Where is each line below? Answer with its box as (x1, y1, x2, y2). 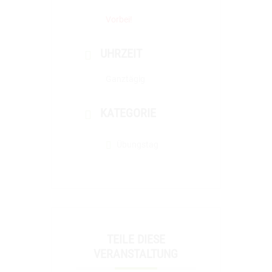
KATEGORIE (100, 106, 156, 120)
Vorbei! (105, 15, 132, 24)
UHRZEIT (100, 46, 142, 61)
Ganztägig (105, 74, 145, 84)
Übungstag (116, 140, 158, 149)
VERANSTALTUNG (93, 246, 178, 261)
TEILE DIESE (106, 232, 165, 246)
